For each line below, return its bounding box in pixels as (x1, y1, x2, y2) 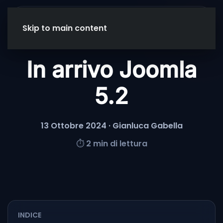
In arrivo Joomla (26, 56, 197, 83)
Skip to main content (22, 22, 107, 34)
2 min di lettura (86, 138, 147, 149)
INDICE (18, 210, 41, 220)
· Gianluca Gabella (106, 120, 183, 131)
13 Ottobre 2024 (40, 120, 107, 131)
